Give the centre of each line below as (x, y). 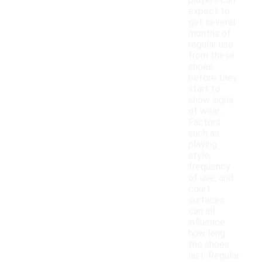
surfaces (206, 200)
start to (204, 89)
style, (200, 156)
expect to (209, 11)
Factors (204, 122)
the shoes (209, 244)
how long (207, 233)
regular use (211, 44)
